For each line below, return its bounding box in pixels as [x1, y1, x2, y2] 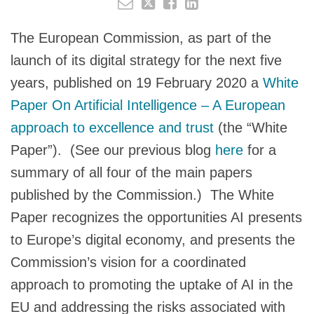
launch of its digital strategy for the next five [11, 52, 282, 68]
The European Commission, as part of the [11, 29, 271, 46]
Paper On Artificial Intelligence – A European [11, 97, 285, 113]
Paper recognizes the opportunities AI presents [11, 209, 302, 225]
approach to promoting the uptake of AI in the [11, 276, 293, 292]
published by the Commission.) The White [11, 186, 274, 203]
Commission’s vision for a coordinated [11, 254, 246, 270]
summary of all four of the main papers [11, 164, 252, 180]
